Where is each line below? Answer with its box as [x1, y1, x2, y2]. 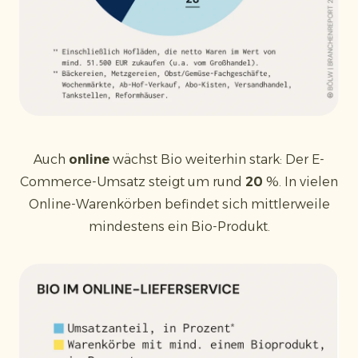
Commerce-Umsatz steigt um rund [20, 173, 242, 189]
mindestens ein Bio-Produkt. [88, 218, 270, 234]
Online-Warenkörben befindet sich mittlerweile [28, 196, 330, 212]
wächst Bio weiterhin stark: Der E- [113, 151, 324, 167]
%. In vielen [266, 173, 338, 189]
